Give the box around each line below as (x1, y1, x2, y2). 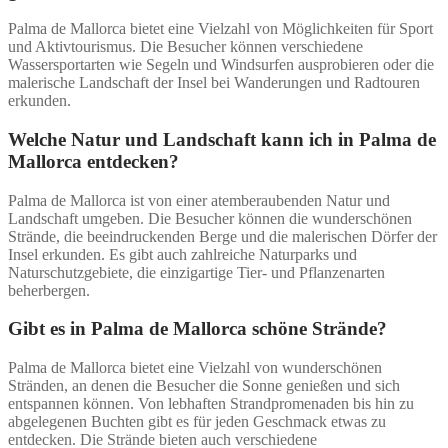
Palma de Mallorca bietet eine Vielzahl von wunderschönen (8, 359, 382, 377)
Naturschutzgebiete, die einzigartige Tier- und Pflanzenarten (8, 263, 385, 281)
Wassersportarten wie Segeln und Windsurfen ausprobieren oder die (8, 56, 434, 74)
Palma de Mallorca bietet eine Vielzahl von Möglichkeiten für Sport (8, 20, 433, 38)
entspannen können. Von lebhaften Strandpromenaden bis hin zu (8, 395, 414, 413)
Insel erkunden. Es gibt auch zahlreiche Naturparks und (8, 245, 357, 263)
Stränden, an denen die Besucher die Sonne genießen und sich (8, 377, 400, 395)
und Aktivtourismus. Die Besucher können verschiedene (8, 38, 363, 56)
